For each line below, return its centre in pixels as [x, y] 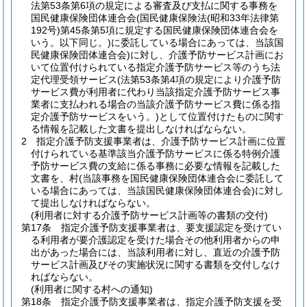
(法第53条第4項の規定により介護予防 [199, 79]
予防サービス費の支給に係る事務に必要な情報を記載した [156, 166]
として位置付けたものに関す [221, 116]
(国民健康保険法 [172, 18]
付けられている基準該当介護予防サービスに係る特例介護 [156, 153]
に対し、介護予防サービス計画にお [207, 55]
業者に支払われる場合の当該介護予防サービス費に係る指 [156, 104]
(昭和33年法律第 [243, 18]
